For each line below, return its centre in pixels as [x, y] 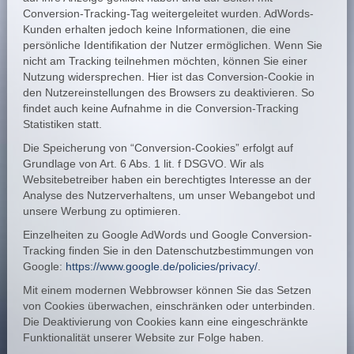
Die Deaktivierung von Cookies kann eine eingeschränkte [165, 322]
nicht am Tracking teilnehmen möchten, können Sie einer [165, 61]
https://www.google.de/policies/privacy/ [161, 266]
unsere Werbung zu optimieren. [102, 211]
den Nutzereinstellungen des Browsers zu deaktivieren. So [168, 92]
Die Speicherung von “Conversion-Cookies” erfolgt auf [158, 148]
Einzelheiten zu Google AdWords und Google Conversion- [167, 235]
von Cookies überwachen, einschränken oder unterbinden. [169, 306]
